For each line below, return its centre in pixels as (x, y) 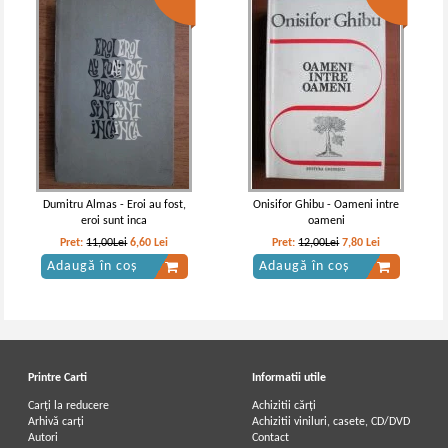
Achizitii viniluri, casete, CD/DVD (331, 422)
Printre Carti (58, 378)
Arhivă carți (56, 422)
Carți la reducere (69, 406)
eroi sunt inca (114, 221)
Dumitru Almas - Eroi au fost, (114, 205)
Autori (43, 438)
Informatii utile (289, 378)
